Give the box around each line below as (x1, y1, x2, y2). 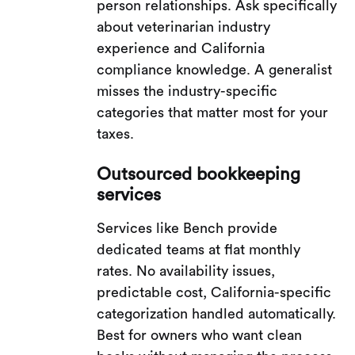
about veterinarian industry (97, 19, 271, 34)
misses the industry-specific (97, 83, 278, 98)
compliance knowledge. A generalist (97, 62, 333, 77)
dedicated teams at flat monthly (97, 242, 301, 257)
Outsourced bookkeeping (97, 165, 301, 183)
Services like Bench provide (97, 220, 278, 235)
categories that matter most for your (97, 105, 329, 120)
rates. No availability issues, (97, 263, 276, 278)
